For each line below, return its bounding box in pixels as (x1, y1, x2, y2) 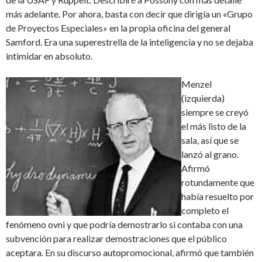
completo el (181, 205, 229, 216)
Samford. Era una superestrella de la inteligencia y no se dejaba (6, 36, 253, 48)
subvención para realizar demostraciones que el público (6, 233, 227, 244)
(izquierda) (181, 92, 225, 104)
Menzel (181, 78, 212, 90)
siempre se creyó (181, 106, 249, 118)
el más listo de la (181, 120, 246, 132)
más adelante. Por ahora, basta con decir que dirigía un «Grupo (6, 8, 253, 20)
